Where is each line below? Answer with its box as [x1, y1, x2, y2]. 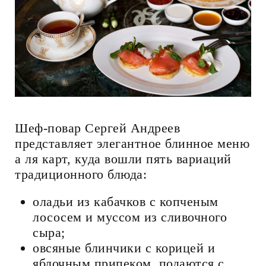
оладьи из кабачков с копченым [33, 194, 218, 210]
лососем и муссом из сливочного [33, 210, 227, 225]
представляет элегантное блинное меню [15, 136, 249, 151]
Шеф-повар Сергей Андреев [15, 121, 180, 136]
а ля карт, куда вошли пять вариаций [15, 151, 232, 167]
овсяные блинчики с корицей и [33, 240, 215, 256]
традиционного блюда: [15, 167, 147, 182]
